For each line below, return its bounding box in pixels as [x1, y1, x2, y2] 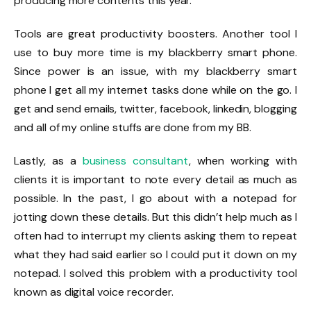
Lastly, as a [14, 153, 83, 168]
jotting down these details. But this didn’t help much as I [14, 209, 297, 224]
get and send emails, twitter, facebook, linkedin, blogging [14, 101, 297, 116]
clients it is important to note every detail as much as [14, 171, 297, 187]
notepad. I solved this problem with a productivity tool [14, 265, 297, 280]
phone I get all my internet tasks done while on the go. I [14, 82, 297, 97]
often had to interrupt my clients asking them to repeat [14, 228, 297, 243]
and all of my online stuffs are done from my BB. [14, 119, 251, 135]
